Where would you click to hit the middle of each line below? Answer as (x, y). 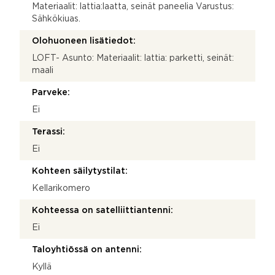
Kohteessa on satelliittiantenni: (103, 210)
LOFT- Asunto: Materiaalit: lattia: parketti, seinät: (133, 58)
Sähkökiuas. (56, 19)
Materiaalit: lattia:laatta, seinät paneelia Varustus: (133, 6)
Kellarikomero (61, 188)
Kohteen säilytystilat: (80, 171)
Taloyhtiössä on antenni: (87, 250)
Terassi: (48, 132)
